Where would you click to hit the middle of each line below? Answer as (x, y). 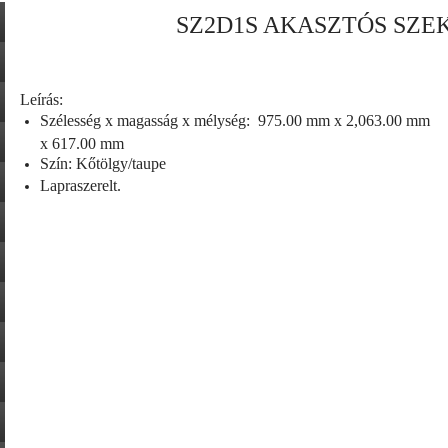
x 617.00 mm (82, 142)
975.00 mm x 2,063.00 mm (344, 120)
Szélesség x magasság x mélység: (147, 120)
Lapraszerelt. (80, 185)
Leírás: (41, 99)
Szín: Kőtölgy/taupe (103, 163)
